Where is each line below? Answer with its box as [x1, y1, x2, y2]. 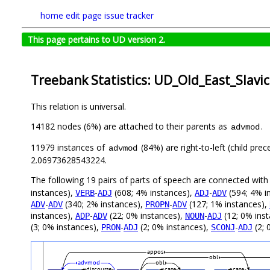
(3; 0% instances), [31, 221, 101, 233]
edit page [66, 10, 102, 21]
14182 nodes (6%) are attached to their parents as [31, 121, 230, 133]
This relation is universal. [31, 101, 126, 113]
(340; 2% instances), [63, 198, 145, 210]
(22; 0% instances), [107, 210, 185, 222]
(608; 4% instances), [112, 187, 195, 199]
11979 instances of [31, 142, 107, 154]
